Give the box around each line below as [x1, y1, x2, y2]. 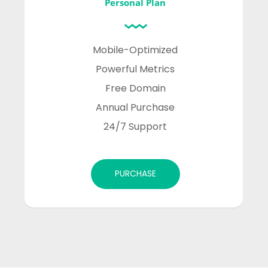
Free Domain [105, 81, 166, 95]
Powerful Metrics [96, 62, 175, 76]
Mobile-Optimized [93, 43, 178, 57]
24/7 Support [103, 120, 167, 133]
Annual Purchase [96, 100, 175, 114]
